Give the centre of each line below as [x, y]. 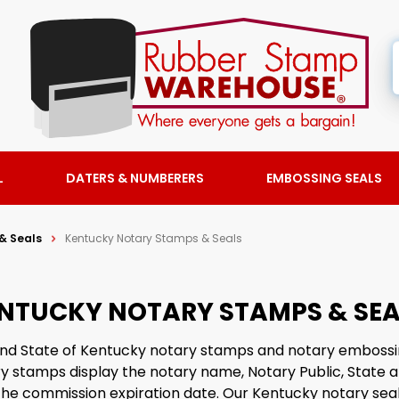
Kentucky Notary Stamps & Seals [154, 238]
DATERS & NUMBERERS [135, 178]
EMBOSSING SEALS [324, 178]
